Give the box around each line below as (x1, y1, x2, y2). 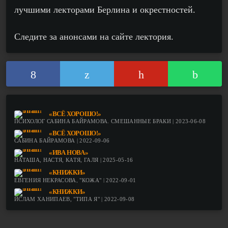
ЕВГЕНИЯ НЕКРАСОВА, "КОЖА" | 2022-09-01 (14, 176, 136, 183)
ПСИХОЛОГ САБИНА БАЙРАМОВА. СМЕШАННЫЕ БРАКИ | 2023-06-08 (14, 118, 206, 124)
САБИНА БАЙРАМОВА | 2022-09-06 (14, 137, 110, 144)
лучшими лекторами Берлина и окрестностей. (14, 4, 195, 15)
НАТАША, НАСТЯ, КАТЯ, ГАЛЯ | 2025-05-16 (14, 157, 133, 163)
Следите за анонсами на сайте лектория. (14, 32, 174, 42)
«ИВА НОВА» (49, 149, 89, 157)
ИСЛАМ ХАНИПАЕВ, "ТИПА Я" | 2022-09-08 (14, 196, 135, 203)
